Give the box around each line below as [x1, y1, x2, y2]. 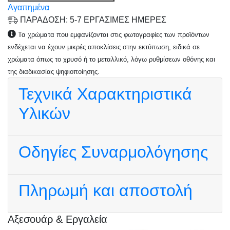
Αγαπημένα [8, 3, 49, 12]
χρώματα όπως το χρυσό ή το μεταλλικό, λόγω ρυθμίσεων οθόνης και [8, 55, 215, 63]
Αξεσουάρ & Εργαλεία [8, 214, 107, 225]
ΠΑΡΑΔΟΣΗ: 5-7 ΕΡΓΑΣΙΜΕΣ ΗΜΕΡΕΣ [18, 15, 166, 24]
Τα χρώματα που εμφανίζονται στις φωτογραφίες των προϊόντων [18, 31, 209, 39]
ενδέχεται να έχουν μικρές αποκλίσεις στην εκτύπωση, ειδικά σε [8, 43, 200, 51]
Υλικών [18, 104, 70, 123]
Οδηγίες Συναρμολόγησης [18, 143, 208, 161]
